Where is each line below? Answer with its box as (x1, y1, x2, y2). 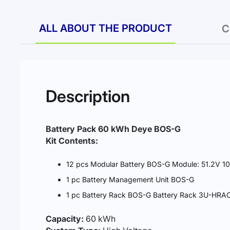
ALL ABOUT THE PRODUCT (39, 22, 172, 34)
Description (46, 86, 130, 106)
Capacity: (46, 214, 84, 224)
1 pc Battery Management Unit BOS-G (66, 175, 194, 184)
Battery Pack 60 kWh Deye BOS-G (46, 124, 181, 134)
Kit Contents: (46, 136, 98, 146)
